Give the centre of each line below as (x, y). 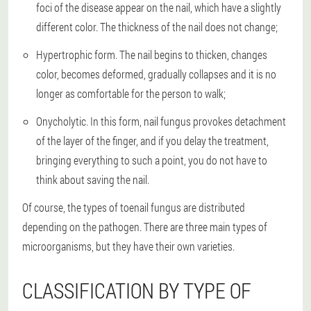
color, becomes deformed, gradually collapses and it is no (156, 74)
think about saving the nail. (93, 180)
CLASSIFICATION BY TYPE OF (137, 291)
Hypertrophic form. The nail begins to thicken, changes (152, 55)
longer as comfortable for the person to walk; (131, 94)
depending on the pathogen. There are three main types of (145, 227)
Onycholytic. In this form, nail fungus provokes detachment (161, 121)
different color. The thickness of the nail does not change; (157, 27)
